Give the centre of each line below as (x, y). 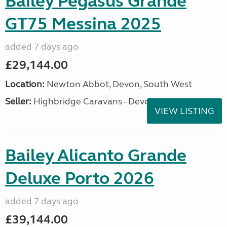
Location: (25, 84)
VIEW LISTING (184, 111)
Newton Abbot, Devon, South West (118, 84)
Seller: (18, 101)
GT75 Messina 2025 (83, 24)
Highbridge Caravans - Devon (93, 101)
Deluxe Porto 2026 (80, 178)
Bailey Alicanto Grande (96, 156)
